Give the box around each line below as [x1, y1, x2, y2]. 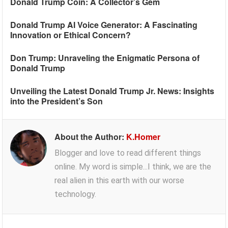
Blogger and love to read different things [54, 148, 202, 158]
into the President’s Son [10, 95, 103, 107]
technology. [54, 189, 97, 199]
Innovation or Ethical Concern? [10, 29, 131, 41]
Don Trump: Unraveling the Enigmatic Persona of [10, 52, 200, 64]
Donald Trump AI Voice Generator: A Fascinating [10, 19, 198, 31]
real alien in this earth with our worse [54, 176, 185, 185]
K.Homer [126, 131, 161, 142]
